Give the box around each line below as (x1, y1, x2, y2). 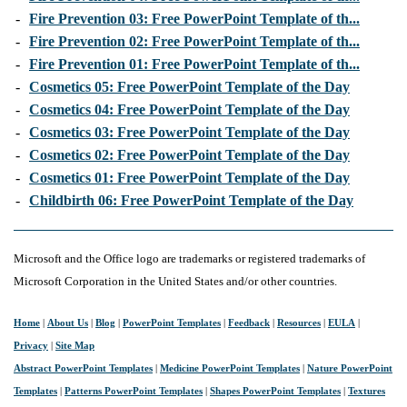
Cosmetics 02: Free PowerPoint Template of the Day (29, 147, 350, 164)
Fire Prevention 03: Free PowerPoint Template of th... (29, 11, 360, 27)
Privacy (14, 340, 48, 352)
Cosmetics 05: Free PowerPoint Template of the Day (29, 79, 350, 95)
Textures (348, 385, 385, 397)
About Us (47, 317, 88, 329)
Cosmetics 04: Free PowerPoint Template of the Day (29, 102, 350, 118)
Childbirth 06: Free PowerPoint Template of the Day (29, 193, 353, 209)
